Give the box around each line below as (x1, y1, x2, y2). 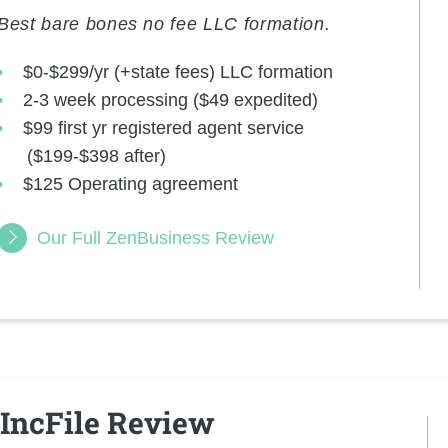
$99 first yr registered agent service (23, 118, 305, 139)
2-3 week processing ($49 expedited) (23, 90, 319, 111)
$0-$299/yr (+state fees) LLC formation (23, 62, 334, 83)
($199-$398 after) (27, 146, 166, 167)
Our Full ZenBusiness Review (37, 228, 274, 249)
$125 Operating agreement (23, 174, 239, 195)
